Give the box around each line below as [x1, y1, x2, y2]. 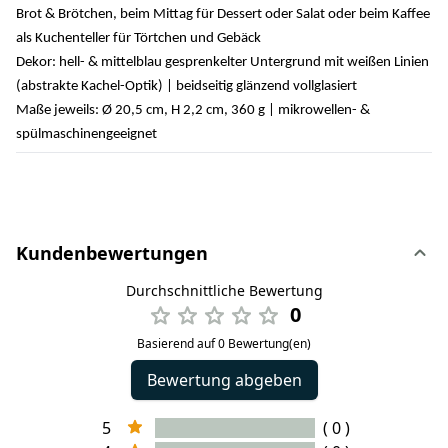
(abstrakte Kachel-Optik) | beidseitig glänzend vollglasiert [16, 78, 357, 94]
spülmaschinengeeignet [16, 126, 157, 142]
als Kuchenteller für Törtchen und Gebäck [16, 30, 261, 46]
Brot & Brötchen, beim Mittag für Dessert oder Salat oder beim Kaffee [16, 6, 430, 22]
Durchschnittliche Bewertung [125, 280, 323, 300]
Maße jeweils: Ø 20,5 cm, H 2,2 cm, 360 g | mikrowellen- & [16, 102, 370, 118]
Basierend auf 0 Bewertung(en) [137, 334, 311, 352]
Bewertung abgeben [146, 368, 302, 391]
